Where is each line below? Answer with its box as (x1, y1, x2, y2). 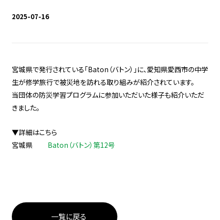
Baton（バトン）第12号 (48, 140, 115, 150)
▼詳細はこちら (12, 127, 57, 137)
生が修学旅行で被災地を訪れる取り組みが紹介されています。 (12, 77, 194, 87)
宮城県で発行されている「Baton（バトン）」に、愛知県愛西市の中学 (12, 64, 208, 74)
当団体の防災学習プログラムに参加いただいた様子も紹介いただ (12, 90, 204, 100)
